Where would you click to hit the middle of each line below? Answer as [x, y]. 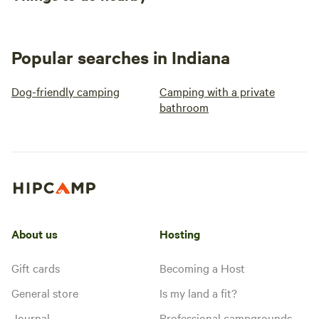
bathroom [184, 107]
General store [45, 292]
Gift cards [36, 267]
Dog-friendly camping [66, 91]
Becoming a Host [202, 267]
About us [35, 233]
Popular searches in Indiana [121, 57]
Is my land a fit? [198, 292]
